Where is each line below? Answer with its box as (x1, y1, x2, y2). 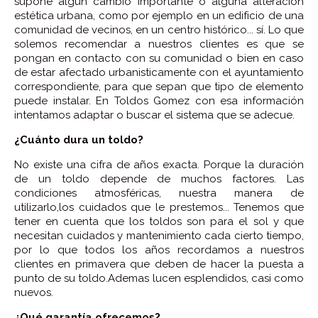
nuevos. (14, 285, 53, 299)
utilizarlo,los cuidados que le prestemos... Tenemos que (14, 200, 304, 214)
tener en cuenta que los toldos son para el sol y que (14, 214, 304, 228)
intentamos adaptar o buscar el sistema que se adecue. (14, 108, 295, 121)
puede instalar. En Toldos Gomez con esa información (14, 94, 304, 107)
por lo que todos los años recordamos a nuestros (14, 243, 304, 256)
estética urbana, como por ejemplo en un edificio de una (14, 9, 304, 22)
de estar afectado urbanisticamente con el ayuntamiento (14, 65, 304, 79)
